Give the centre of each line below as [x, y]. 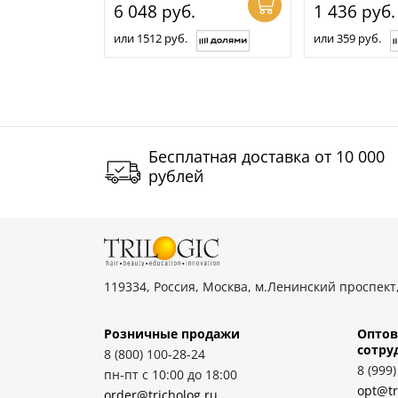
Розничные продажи [172, 333]
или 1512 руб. [151, 39]
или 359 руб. [347, 39]
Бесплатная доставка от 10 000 [267, 157]
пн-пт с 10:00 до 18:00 [171, 374]
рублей [176, 176]
